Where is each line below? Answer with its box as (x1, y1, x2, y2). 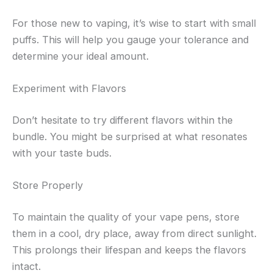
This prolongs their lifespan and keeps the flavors (12, 243, 246, 256)
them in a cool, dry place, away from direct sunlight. (12, 227, 257, 239)
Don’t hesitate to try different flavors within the (12, 114, 233, 126)
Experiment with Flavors (12, 82, 126, 95)
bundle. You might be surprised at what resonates (12, 130, 247, 143)
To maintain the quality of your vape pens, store (12, 210, 239, 223)
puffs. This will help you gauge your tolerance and (12, 34, 249, 46)
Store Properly (12, 179, 83, 192)
